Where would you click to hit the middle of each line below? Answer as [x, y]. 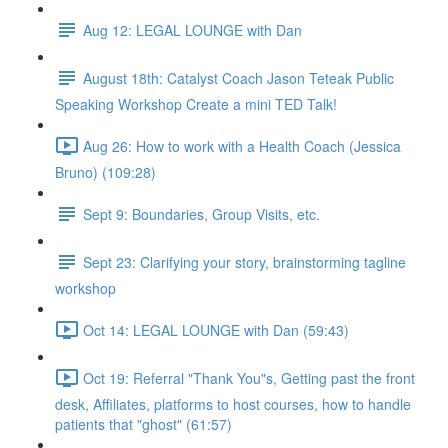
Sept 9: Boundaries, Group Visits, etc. [201, 213]
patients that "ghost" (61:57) [143, 424]
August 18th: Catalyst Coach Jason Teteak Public [238, 77]
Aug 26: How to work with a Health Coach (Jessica [242, 145]
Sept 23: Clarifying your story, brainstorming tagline [244, 261]
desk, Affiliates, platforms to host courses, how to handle [233, 404]
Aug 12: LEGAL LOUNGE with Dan [192, 29]
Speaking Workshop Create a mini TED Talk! [196, 104]
